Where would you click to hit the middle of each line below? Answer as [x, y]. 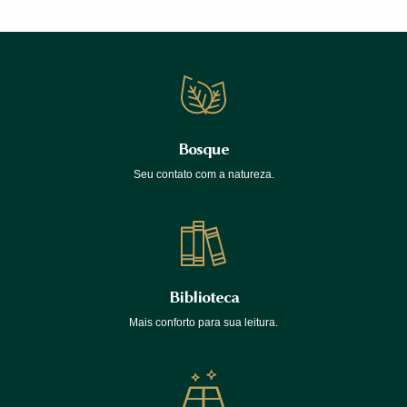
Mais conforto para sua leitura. [203, 322]
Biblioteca [203, 297]
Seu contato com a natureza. [203, 174]
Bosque [203, 149]
